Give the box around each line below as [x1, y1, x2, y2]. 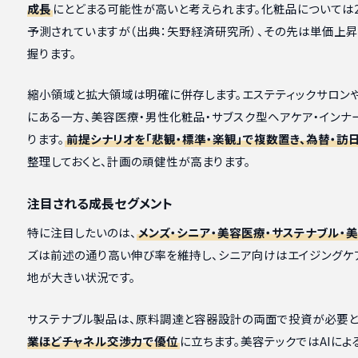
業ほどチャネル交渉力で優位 [26, 332, 178, 349]
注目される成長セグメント [26, 193, 173, 213]
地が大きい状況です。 [26, 268, 136, 286]
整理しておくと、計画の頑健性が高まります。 [26, 153, 251, 170]
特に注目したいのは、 [26, 224, 137, 241]
